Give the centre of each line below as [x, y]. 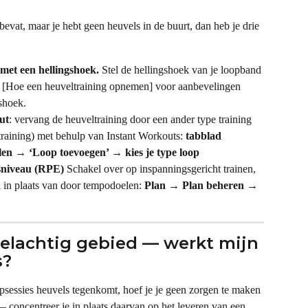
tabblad [205, 135]
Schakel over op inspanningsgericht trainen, [161, 168]
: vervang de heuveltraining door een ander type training [132, 119]
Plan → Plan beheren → [202, 185]
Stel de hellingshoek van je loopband [181, 69]
